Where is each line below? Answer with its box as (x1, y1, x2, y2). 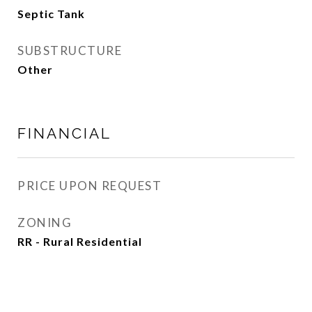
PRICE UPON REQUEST (17, 178, 162, 193)
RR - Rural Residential (17, 235, 142, 248)
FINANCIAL (17, 125, 111, 142)
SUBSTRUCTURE (17, 43, 122, 58)
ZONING (17, 215, 72, 230)
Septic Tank (17, 7, 85, 20)
